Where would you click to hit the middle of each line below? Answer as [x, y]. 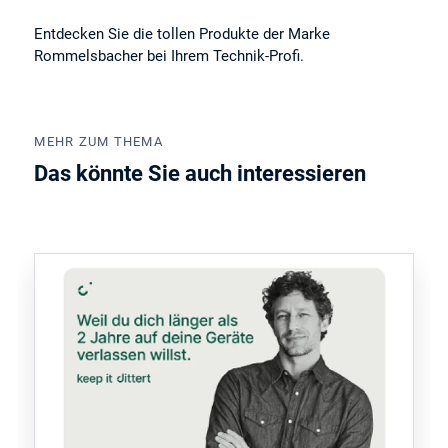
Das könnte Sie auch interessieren [200, 173]
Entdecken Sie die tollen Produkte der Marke [182, 33]
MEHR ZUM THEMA [98, 142]
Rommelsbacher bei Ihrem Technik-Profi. [169, 55]
